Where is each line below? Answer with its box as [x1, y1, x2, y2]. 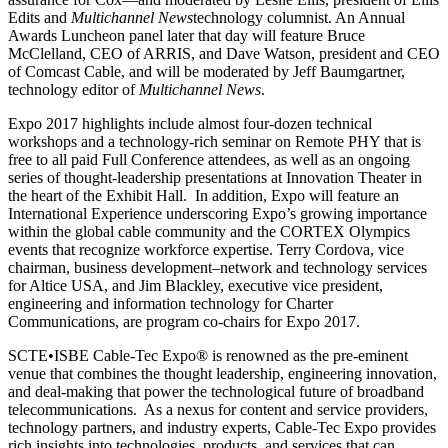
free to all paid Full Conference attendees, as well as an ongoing [8, 150, 410, 168]
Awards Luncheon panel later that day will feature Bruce [8, 26, 365, 44]
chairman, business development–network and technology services [8, 258, 427, 276]
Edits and [8, 8, 71, 26]
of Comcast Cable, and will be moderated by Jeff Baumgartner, [8, 62, 405, 80]
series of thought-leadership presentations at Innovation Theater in [8, 168, 422, 186]
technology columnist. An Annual [193, 8, 405, 26]
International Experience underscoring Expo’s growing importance [8, 204, 427, 222]
